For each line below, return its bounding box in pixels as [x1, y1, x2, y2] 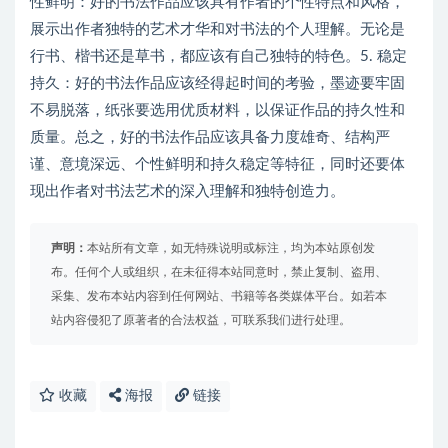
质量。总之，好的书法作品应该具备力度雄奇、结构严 [30, 130, 390, 145]
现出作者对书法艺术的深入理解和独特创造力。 [30, 184, 345, 199]
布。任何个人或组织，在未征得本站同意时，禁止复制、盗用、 [51, 266, 387, 278]
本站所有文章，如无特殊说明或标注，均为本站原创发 [87, 242, 375, 254]
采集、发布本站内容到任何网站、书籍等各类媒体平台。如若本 [51, 290, 387, 302]
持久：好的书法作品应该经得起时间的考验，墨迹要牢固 [30, 76, 405, 91]
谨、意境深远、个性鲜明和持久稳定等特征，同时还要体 [30, 157, 405, 172]
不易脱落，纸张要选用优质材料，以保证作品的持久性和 [30, 103, 405, 118]
